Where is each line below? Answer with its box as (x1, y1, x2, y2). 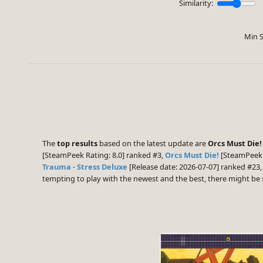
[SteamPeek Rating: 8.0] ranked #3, (42, 150, 165, 161)
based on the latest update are (97, 138, 208, 149)
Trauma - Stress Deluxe (42, 161, 127, 173)
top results (57, 138, 97, 149)
